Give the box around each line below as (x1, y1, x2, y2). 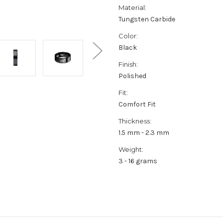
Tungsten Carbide (118, 14, 175, 23)
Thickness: (118, 116, 151, 125)
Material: (118, 3, 146, 11)
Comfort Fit (118, 100, 156, 109)
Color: (118, 31, 138, 40)
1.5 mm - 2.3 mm (118, 128, 169, 137)
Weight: (118, 145, 143, 153)
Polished (118, 71, 146, 80)
